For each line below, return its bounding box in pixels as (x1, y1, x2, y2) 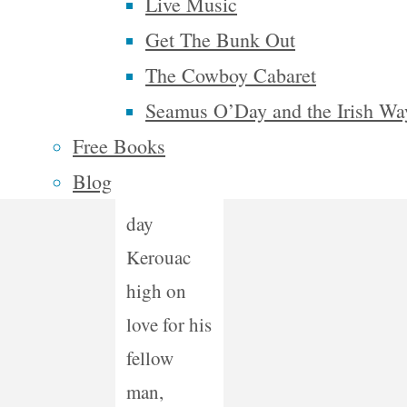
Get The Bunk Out (145, 26, 295, 53)
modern (125, 177, 185, 203)
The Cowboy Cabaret (145, 62, 316, 88)
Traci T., (125, 57, 189, 84)
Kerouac (125, 244, 191, 271)
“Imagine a (125, 144, 210, 170)
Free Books (73, 133, 165, 159)
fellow (125, 345, 174, 372)
